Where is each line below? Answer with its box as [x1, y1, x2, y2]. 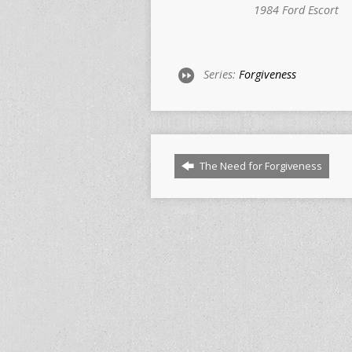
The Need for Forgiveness [197, 159, 322, 173]
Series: [203, 67, 239, 82]
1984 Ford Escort [254, 2, 339, 17]
